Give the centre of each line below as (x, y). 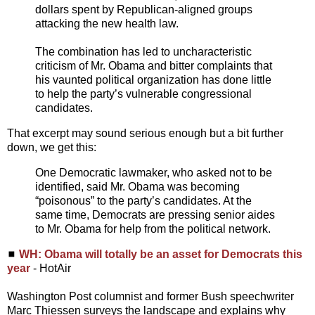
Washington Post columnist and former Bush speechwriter (150, 296)
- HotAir (51, 268)
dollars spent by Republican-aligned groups (144, 10)
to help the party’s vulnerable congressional (143, 94)
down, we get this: (52, 148)
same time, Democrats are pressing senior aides (155, 214)
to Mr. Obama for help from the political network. (153, 229)
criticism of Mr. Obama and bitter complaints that (154, 66)
